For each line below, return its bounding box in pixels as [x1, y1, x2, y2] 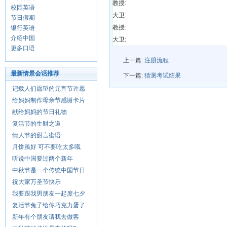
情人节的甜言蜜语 [12, 132, 61, 139]
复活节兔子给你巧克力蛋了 [12, 202, 85, 209]
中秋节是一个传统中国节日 [12, 167, 85, 174]
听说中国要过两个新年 [12, 155, 73, 162]
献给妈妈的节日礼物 [12, 108, 67, 116]
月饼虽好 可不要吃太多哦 [12, 143, 81, 150]
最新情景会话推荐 [11, 70, 59, 77]
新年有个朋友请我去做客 [12, 213, 79, 220]
